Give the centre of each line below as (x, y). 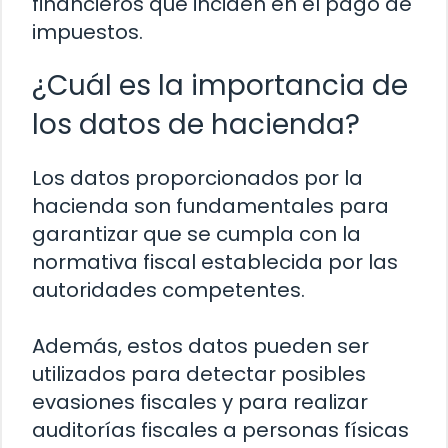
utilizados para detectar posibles (199, 374)
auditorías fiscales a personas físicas (220, 430)
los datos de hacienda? (196, 125)
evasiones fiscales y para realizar (200, 402)
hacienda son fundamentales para (210, 206)
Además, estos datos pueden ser (200, 346)
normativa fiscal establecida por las (215, 262)
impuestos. (87, 32)
